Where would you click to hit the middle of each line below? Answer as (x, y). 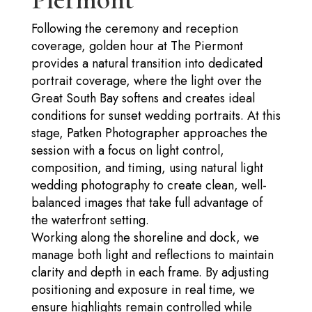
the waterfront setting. (90, 220)
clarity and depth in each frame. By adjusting (150, 272)
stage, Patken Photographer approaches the (149, 133)
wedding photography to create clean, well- (149, 185)
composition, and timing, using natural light (147, 167)
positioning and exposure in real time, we (143, 289)
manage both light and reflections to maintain (152, 255)
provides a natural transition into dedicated (147, 63)
